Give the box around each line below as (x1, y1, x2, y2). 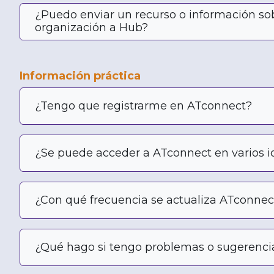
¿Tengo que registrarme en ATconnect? (35, 98, 252, 113)
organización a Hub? (35, 21, 148, 35)
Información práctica (20, 68, 141, 83)
